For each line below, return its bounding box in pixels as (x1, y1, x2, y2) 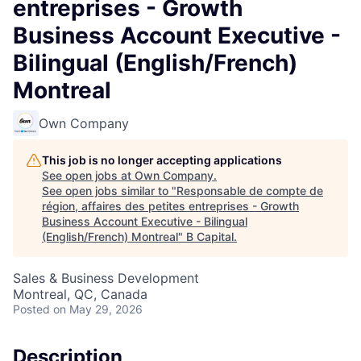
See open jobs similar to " (42, 184, 176, 197)
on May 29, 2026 (53, 302, 143, 316)
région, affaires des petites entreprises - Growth (42, 199, 299, 213)
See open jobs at (42, 168, 135, 182)
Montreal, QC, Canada (13, 286, 147, 302)
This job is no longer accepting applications (42, 153, 282, 167)
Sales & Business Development (13, 270, 199, 286)
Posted (13, 302, 50, 316)
